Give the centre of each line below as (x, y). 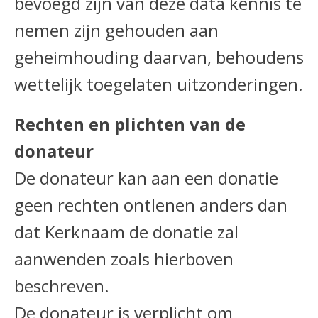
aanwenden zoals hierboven (124, 258)
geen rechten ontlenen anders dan (151, 204)
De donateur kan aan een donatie (146, 177)
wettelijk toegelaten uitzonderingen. (159, 84)
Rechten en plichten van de (130, 124)
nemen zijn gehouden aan (116, 30)
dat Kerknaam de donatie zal (126, 231)
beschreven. (62, 285)
